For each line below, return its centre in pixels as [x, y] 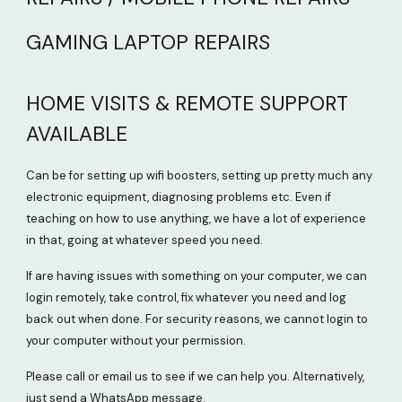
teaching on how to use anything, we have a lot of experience [197, 218]
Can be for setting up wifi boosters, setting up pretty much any [200, 175]
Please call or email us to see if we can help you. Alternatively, [196, 376]
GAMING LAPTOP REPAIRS [149, 43]
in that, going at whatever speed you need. [145, 240]
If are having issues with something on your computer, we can [197, 276]
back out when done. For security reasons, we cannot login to [197, 319]
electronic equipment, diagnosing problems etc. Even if [179, 197]
